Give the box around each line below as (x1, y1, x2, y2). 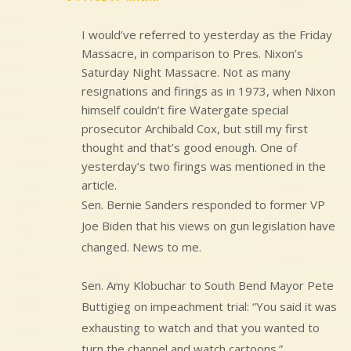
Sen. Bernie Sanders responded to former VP (81, 196, 325, 212)
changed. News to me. (81, 238, 201, 255)
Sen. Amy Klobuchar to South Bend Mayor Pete (81, 277, 334, 294)
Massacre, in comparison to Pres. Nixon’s (81, 45, 303, 61)
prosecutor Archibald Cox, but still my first (81, 120, 308, 136)
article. (81, 176, 117, 193)
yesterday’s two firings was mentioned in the (81, 157, 326, 174)
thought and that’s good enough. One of (81, 139, 297, 155)
